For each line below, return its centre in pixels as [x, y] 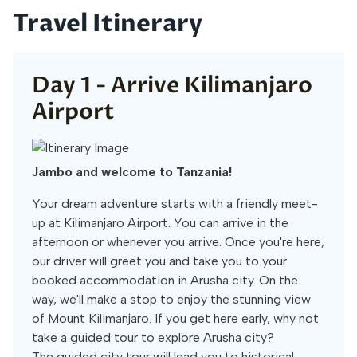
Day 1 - [71, 85]
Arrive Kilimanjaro [212, 85]
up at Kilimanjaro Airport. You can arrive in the [160, 223]
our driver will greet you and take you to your [159, 261]
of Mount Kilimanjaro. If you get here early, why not [175, 318]
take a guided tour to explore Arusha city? [153, 337]
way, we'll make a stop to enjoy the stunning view [171, 299]
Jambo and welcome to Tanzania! [132, 172]
